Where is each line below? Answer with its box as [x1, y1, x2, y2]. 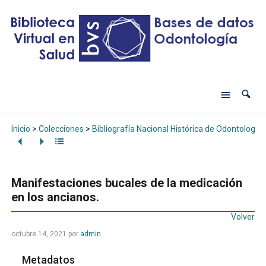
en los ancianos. [11, 190, 99, 205]
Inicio [11, 123, 30, 134]
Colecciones [38, 123, 84, 134]
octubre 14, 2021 [11, 230, 66, 239]
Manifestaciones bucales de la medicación [11, 176, 242, 191]
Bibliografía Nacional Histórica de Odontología [91, 123, 262, 134]
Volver [231, 212, 255, 222]
